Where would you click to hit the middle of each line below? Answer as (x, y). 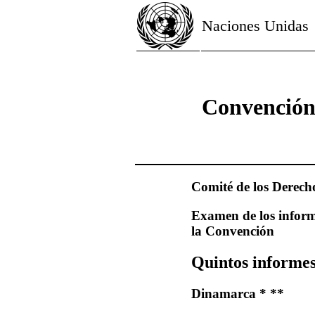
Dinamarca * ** (238, 294)
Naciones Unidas (255, 26)
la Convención (233, 231)
